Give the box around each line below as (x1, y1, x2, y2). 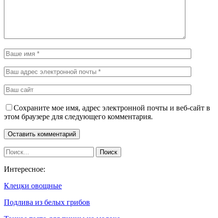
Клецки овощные (4, 181, 62, 190)
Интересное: (4, 164, 45, 173)
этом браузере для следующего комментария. (4, 112, 153, 121)
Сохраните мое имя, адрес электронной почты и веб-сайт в (14, 103, 210, 112)
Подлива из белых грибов (4, 198, 90, 206)
